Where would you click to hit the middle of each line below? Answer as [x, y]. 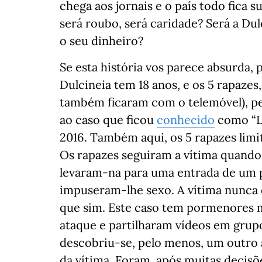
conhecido [186, 120]
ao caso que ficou [108, 120]
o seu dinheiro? [101, 41]
